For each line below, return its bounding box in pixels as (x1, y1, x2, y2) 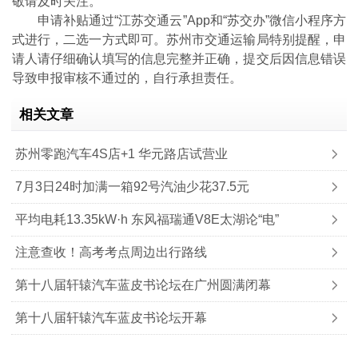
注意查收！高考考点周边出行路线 (14, 245, 207, 259)
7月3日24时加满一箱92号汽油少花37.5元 (14, 180, 249, 193)
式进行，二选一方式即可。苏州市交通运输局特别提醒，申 (12, 33, 346, 46)
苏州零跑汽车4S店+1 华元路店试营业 (14, 147, 228, 161)
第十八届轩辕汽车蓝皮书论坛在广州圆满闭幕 (14, 278, 271, 292)
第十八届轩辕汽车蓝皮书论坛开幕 (14, 311, 207, 324)
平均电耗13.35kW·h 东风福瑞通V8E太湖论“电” (14, 213, 279, 226)
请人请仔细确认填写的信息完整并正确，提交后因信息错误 (12, 52, 346, 66)
